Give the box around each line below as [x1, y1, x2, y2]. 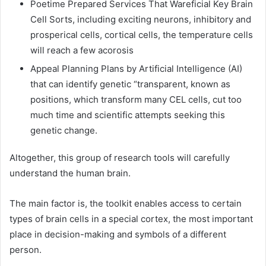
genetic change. [30, 124, 97, 136]
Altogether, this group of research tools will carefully [9, 151, 230, 163]
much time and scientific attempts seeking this [30, 109, 225, 121]
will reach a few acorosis [30, 44, 134, 56]
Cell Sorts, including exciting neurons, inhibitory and [30, 13, 251, 25]
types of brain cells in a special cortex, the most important [9, 213, 253, 224]
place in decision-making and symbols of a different [9, 228, 226, 240]
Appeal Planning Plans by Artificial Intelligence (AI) [30, 62, 242, 74]
